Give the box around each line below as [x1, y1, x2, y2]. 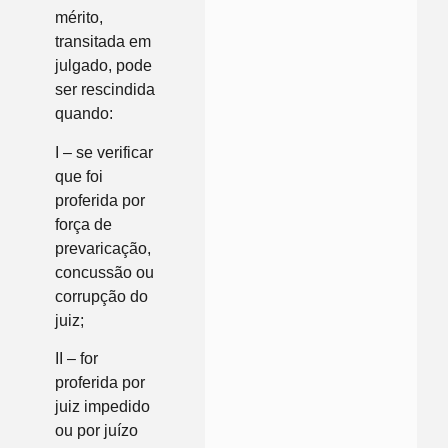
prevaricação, [55, 239, 151, 257]
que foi [55, 167, 103, 185]
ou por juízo [55, 422, 138, 440]
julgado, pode [55, 57, 152, 75]
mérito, [55, 9, 103, 27]
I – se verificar [55, 143, 153, 161]
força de [55, 215, 112, 233]
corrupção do [55, 287, 148, 305]
